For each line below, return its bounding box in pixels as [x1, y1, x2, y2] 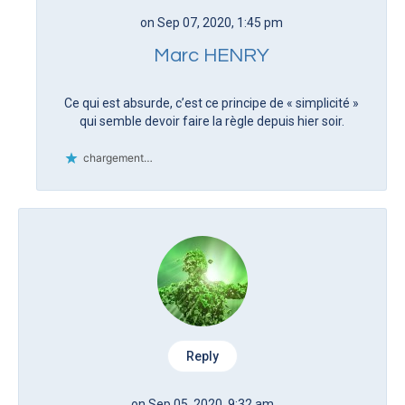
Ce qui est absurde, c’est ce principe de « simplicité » [64, 95, 359, 110]
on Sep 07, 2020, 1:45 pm [140, 14, 283, 30]
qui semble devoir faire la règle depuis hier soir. [79, 113, 344, 128]
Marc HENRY [154, 44, 269, 66]
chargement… [83, 150, 153, 165]
